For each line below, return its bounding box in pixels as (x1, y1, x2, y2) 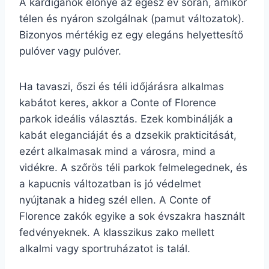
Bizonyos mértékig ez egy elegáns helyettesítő (19, 29, 243, 41)
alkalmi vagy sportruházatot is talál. (19, 243, 190, 255)
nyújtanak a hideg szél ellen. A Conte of (19, 194, 211, 206)
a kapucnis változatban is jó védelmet (19, 178, 201, 190)
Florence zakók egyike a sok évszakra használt (19, 210, 245, 222)
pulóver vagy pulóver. (19, 45, 121, 57)
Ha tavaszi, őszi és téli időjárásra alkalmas (19, 80, 224, 92)
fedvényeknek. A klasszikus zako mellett (19, 226, 214, 238)
